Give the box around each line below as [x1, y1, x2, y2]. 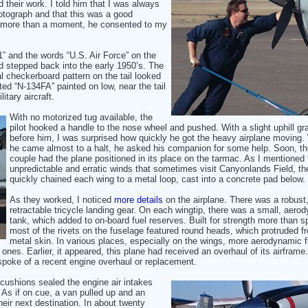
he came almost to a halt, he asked [10, 142, 153, 153]
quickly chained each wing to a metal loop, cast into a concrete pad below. [10, 173, 305, 184]
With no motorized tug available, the [10, 111, 153, 122]
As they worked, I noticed [10, 194, 114, 205]
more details [114, 194, 163, 205]
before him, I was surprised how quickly [10, 132, 170, 143]
